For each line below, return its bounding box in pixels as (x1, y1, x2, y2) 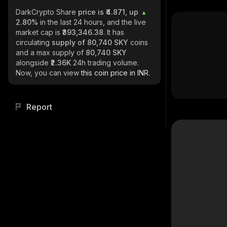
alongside (16, 58, 51, 67)
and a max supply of (16, 48, 86, 57)
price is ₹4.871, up (78, 8, 140, 16)
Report (26, 102, 52, 112)
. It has (103, 28, 124, 36)
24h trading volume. (73, 58, 139, 67)
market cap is (16, 28, 62, 36)
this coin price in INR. (81, 68, 150, 77)
